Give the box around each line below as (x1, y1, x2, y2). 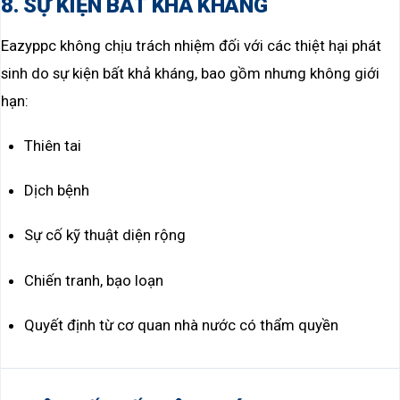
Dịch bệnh (23, 181, 89, 200)
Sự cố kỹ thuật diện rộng (23, 226, 186, 245)
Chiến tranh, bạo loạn (23, 271, 163, 289)
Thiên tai (23, 136, 81, 154)
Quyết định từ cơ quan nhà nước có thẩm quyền (23, 315, 338, 334)
